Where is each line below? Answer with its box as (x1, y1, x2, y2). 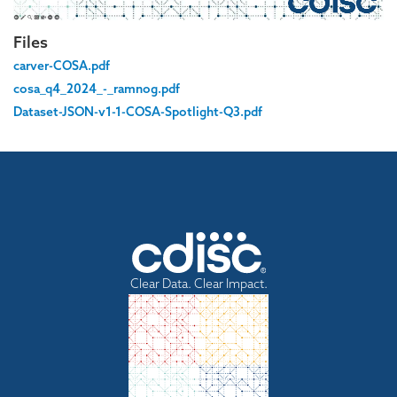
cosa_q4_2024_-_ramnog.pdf (13, 81, 180, 97)
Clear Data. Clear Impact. (129, 276, 268, 292)
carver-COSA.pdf (13, 58, 110, 74)
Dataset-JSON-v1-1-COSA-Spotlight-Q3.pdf (13, 104, 262, 121)
